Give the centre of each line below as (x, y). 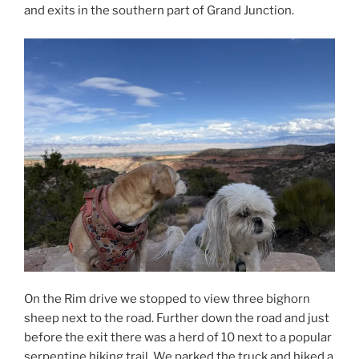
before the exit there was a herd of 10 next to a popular (178, 338)
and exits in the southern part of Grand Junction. (159, 11)
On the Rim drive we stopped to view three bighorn (167, 299)
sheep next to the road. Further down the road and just (177, 319)
